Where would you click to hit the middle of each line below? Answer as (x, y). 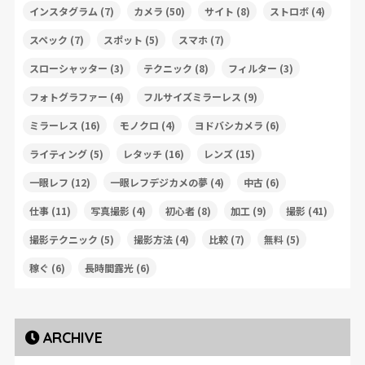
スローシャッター (68, 68)
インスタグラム (63, 11)
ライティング (58, 153)
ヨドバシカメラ (229, 125)
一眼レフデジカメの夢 (158, 182)
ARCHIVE (73, 337)
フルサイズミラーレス (192, 96)
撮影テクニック (63, 239)
